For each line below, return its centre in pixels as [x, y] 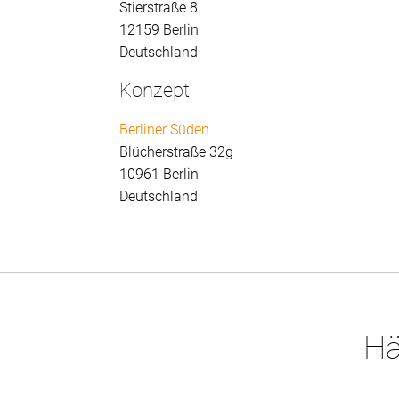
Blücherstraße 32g [177, 152]
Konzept [155, 91]
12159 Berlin [159, 30]
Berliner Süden [165, 130]
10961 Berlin [159, 175]
